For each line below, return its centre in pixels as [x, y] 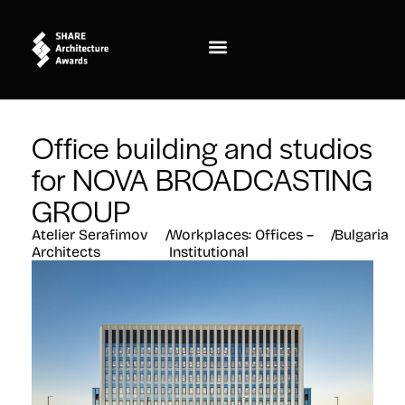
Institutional [209, 252]
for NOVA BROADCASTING [202, 179]
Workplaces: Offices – [242, 235]
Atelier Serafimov [90, 235]
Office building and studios [202, 147]
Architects [66, 252]
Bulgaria [362, 235]
